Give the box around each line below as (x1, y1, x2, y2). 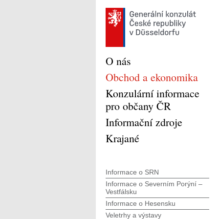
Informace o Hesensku (106, 199, 175, 207)
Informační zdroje (106, 115, 182, 129)
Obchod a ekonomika (106, 70, 198, 84)
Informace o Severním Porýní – (106, 180, 202, 188)
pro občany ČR (106, 99, 171, 113)
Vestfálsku (106, 188, 137, 196)
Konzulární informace (106, 86, 199, 100)
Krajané (106, 131, 139, 145)
